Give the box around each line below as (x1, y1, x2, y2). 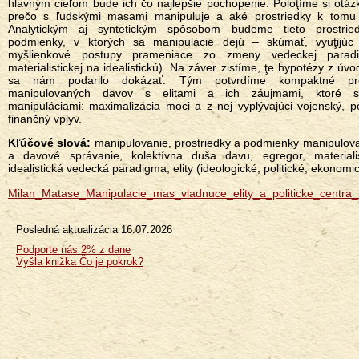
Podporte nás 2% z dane (16, 244, 131, 256)
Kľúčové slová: (8, 136, 91, 149)
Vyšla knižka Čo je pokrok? (16, 256, 143, 268)
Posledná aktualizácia (16, 224, 118, 236)
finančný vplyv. (8, 112, 82, 125)
